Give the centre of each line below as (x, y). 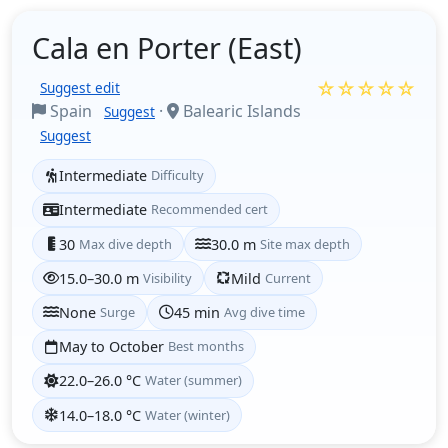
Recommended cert (210, 209)
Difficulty (178, 175)
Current (288, 277)
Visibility (168, 277)
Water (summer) (194, 380)
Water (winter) (188, 414)
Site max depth (305, 243)
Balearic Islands (240, 110)
